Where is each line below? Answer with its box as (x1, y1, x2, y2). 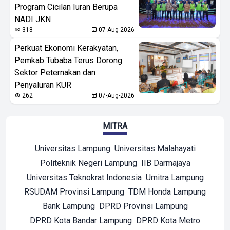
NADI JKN (14, 14, 51, 24)
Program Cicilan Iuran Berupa (14, 2, 118, 12)
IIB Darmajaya (141, 158, 190, 168)
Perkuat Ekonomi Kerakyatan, (14, 43, 118, 53)
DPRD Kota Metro (136, 215, 200, 225)
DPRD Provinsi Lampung (99, 201, 188, 211)
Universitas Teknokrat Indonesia (26, 172, 142, 182)
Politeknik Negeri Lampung (40, 158, 137, 168)
